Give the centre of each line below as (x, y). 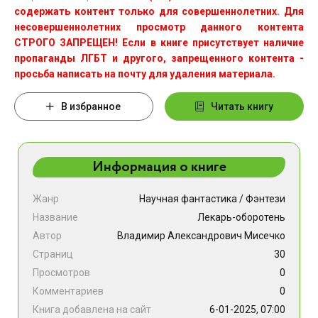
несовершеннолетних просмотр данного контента (159, 27)
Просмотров (61, 273)
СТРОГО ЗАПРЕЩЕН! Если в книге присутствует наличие (159, 43)
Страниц (53, 254)
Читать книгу (242, 106)
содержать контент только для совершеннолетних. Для (159, 11)
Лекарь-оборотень (241, 217)
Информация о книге (159, 167)
